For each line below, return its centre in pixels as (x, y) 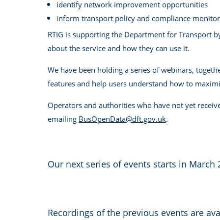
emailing (63, 119)
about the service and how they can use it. (119, 48)
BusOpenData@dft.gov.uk (122, 119)
